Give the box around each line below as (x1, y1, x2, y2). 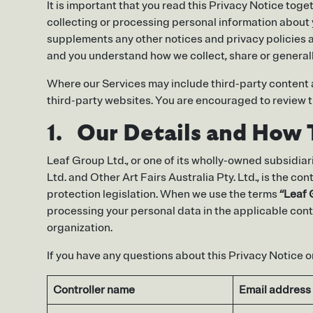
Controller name (53, 283, 135, 298)
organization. (47, 221, 112, 235)
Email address (239, 283, 311, 298)
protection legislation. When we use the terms (47, 187, 279, 202)
